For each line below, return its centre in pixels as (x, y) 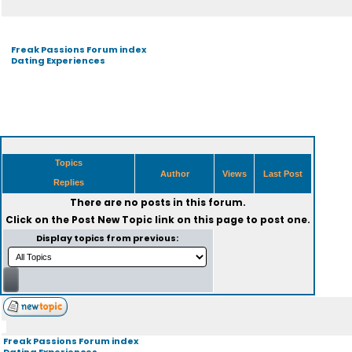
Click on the (38, 220)
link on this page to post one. (231, 220)
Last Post (283, 174)
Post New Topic (112, 220)
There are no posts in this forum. (158, 202)
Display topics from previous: (108, 238)
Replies (68, 182)
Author (174, 174)
